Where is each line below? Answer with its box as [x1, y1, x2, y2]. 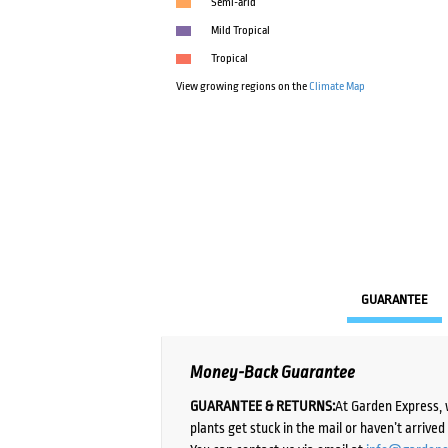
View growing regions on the [176, 80, 310, 94]
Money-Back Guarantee [190, 363, 356, 382]
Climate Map [309, 80, 366, 94]
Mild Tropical [211, 24, 271, 38]
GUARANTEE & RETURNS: [190, 397, 336, 414]
